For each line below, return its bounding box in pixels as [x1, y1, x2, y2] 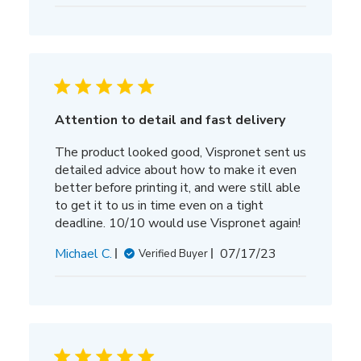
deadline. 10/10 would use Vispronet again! [54, 214, 301, 232]
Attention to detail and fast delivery [54, 110, 285, 129]
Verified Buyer [138, 246, 208, 261]
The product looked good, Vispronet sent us [54, 143, 306, 161]
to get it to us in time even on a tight [54, 196, 263, 214]
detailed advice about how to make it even [54, 160, 297, 179]
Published [247, 243, 304, 262]
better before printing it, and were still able [54, 178, 301, 197]
